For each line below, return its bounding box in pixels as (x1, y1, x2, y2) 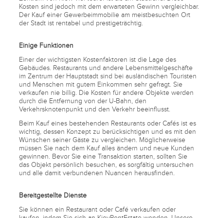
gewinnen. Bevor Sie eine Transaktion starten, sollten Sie (19, 152, 187, 161)
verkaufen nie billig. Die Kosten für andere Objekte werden (19, 88, 194, 97)
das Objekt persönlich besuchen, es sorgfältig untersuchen (19, 160, 194, 169)
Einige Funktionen (19, 41, 73, 50)
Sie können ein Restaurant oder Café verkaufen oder (19, 205, 176, 214)
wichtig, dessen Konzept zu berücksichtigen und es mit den (19, 127, 196, 136)
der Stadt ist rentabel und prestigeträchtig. (19, 18, 143, 27)
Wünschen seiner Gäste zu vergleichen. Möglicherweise (19, 135, 185, 144)
